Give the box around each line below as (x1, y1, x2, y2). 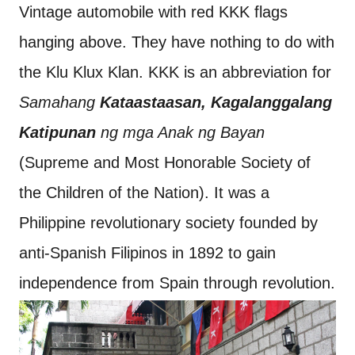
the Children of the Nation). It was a (19, 184, 269, 202)
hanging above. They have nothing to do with (19, 33, 334, 52)
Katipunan (19, 124, 96, 142)
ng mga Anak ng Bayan (96, 124, 265, 142)
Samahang (19, 94, 100, 112)
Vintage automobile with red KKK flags (19, 3, 288, 21)
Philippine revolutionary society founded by (19, 214, 318, 232)
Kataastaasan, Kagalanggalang (100, 94, 332, 112)
